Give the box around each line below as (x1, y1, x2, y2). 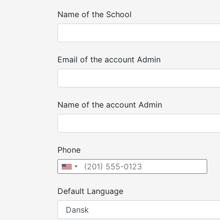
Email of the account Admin (57, 55, 161, 64)
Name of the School (57, 9, 132, 19)
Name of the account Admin (57, 100, 162, 110)
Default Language (57, 186, 123, 196)
